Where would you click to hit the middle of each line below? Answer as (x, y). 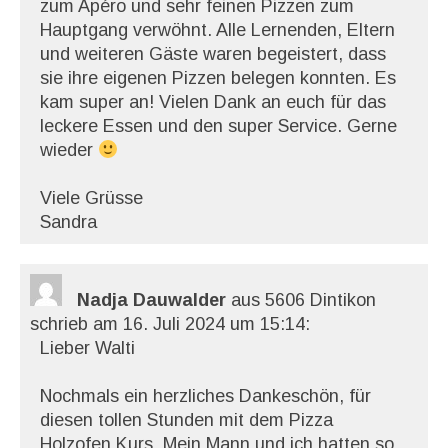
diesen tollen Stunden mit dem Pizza (186, 420)
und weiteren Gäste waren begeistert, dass (213, 54)
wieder (69, 150)
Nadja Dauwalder (154, 300)
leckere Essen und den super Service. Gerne (218, 126)
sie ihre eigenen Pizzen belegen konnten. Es (218, 78)
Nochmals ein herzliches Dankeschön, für (205, 396)
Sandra (68, 222)
